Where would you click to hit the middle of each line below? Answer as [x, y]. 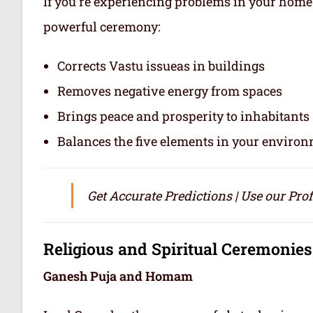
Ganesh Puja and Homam [118, 276]
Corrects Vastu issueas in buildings [161, 65]
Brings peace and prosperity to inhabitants [183, 116]
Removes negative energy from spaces [170, 90]
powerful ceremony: [102, 26]
